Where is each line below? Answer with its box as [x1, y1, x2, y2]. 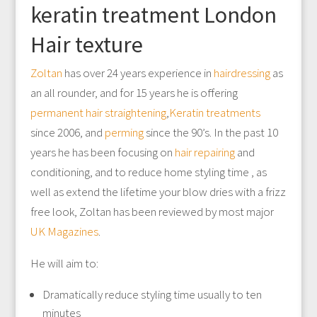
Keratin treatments [168, 105, 260, 120]
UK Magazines [30, 224, 98, 239]
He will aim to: [30, 255, 98, 271]
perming [104, 125, 146, 140]
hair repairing [172, 144, 235, 160]
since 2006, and [30, 125, 105, 140]
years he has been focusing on [30, 144, 173, 160]
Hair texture [30, 30, 143, 59]
